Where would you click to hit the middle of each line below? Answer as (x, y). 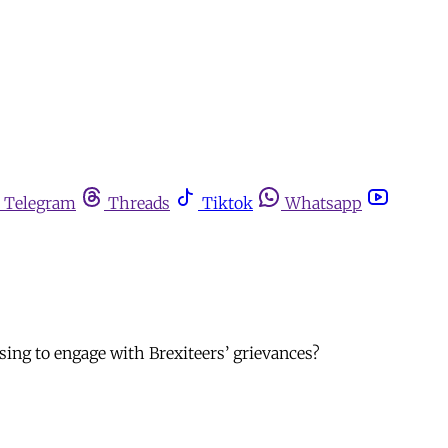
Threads (139, 203)
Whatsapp (323, 203)
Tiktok (227, 203)
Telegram (40, 203)
